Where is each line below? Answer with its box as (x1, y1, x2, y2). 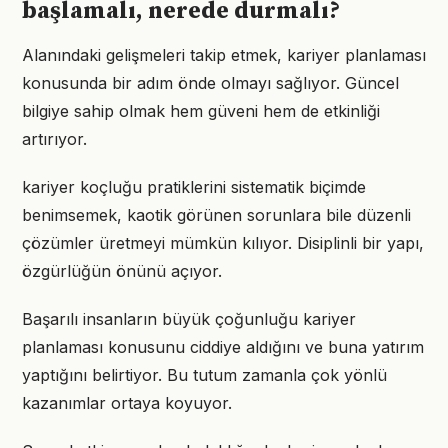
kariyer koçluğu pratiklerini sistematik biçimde (22, 177, 366, 197)
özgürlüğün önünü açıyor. (22, 261, 222, 281)
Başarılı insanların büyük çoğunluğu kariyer (22, 309, 356, 329)
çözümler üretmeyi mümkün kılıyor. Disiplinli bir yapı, (22, 233, 424, 253)
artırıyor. (22, 129, 87, 149)
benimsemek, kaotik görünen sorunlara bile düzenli (22, 205, 411, 225)
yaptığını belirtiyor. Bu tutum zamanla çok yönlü (22, 365, 387, 385)
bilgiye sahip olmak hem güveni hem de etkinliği (22, 101, 380, 121)
